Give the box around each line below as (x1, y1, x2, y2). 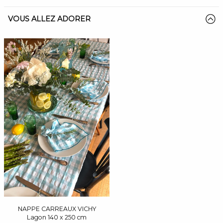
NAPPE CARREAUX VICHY (17, 205, 96, 213)
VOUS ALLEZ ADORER (8, 14, 91, 24)
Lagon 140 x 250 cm (27, 214, 87, 222)
